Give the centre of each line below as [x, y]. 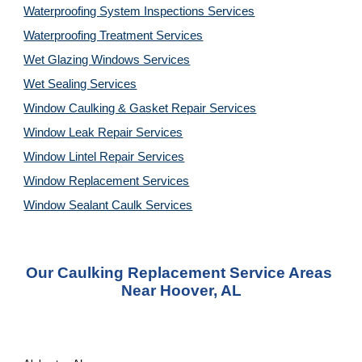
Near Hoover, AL [181, 290]
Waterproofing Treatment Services [114, 36]
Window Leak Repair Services [103, 133]
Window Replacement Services [107, 181]
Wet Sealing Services [80, 84]
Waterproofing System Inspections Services [139, 11]
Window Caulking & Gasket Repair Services [140, 108]
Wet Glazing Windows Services [107, 60]
